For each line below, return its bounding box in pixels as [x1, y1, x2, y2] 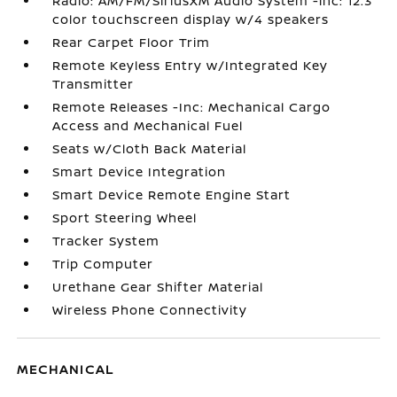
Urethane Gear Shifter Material [52, 278, 264, 295]
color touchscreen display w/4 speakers [52, 11, 330, 27]
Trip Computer [52, 255, 154, 272]
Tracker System [52, 232, 160, 249]
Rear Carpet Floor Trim [52, 34, 211, 51]
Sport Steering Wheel [52, 209, 198, 226]
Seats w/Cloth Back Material [52, 140, 247, 157]
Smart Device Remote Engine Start [52, 186, 292, 203]
